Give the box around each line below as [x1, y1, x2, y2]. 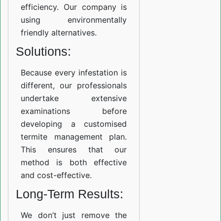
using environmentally [21, 15, 127, 25]
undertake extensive [21, 93, 127, 104]
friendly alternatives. [21, 28, 97, 38]
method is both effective [21, 157, 127, 168]
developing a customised [21, 119, 127, 129]
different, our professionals [21, 80, 127, 91]
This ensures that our [21, 145, 127, 155]
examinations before [21, 106, 127, 116]
